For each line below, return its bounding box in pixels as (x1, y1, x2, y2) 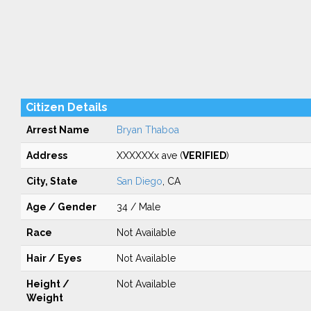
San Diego (116, 176, 162, 187)
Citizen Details (25, 101, 108, 114)
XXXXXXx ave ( (116, 150, 183, 161)
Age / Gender (26, 201, 96, 212)
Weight (26, 292, 63, 303)
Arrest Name (26, 124, 90, 135)
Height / (26, 278, 69, 289)
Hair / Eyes (26, 253, 81, 264)
